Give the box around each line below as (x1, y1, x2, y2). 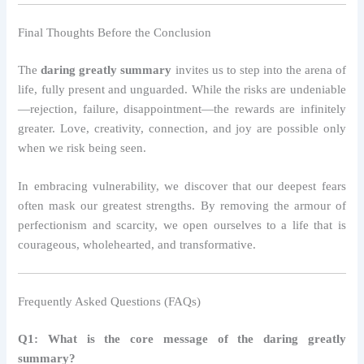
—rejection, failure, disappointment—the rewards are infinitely (18, 102, 346, 115)
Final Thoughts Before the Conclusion (18, 25, 212, 39)
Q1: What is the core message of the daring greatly (18, 332, 346, 346)
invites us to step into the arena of (171, 63, 346, 76)
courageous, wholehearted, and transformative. (18, 237, 257, 251)
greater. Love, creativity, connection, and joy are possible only (18, 121, 346, 135)
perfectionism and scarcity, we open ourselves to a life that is (18, 218, 346, 232)
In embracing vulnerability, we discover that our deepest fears (18, 179, 346, 193)
